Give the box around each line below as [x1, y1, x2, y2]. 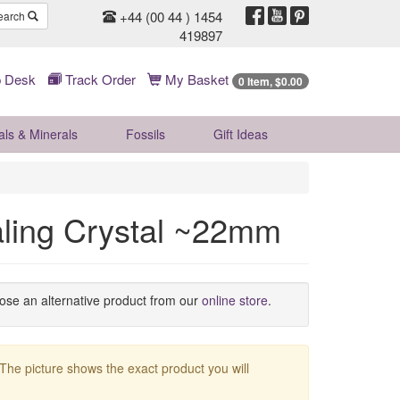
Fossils [126, 125, 165, 143]
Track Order [62, 70, 136, 88]
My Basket [162, 70, 232, 88]
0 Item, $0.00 [238, 73, 303, 90]
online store [201, 291, 268, 309]
